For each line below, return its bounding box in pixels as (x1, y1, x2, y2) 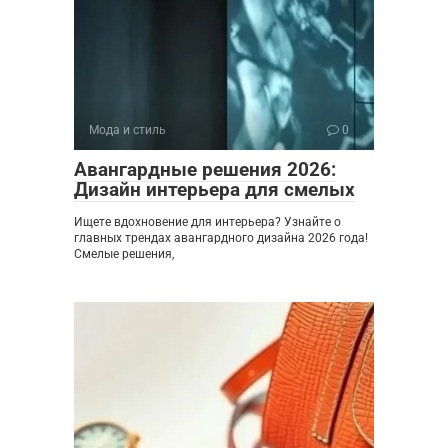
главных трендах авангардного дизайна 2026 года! (74, 231, 368, 246)
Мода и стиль (89, 123, 166, 138)
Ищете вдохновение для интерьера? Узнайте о (74, 215, 341, 230)
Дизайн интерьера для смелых (74, 178, 355, 202)
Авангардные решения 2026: (74, 158, 336, 182)
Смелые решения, (74, 247, 174, 262)
